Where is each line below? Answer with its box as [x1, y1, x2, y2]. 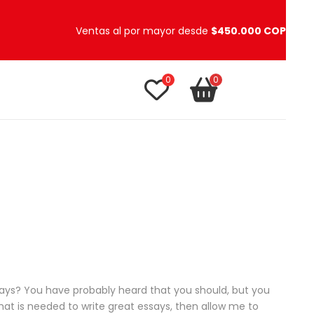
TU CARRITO [228, 76, 286, 90]
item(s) [228, 90, 266, 104]
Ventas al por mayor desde [76, 24, 211, 38]
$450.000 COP [211, 24, 286, 38]
